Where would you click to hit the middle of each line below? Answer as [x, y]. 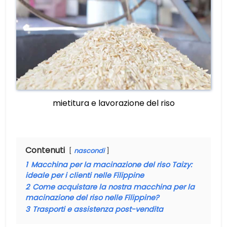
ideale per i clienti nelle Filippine [85, 175]
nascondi [89, 151]
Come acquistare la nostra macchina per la [113, 187]
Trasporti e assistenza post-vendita [98, 209]
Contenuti [45, 150]
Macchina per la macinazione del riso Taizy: [111, 165]
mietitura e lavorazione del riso [113, 103]
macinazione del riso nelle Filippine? [92, 198]
